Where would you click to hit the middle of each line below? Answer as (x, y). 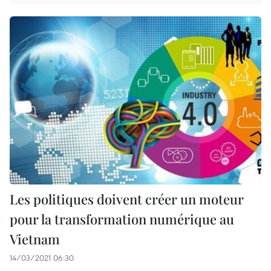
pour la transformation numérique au (122, 219)
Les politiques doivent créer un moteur (127, 199)
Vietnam (35, 239)
